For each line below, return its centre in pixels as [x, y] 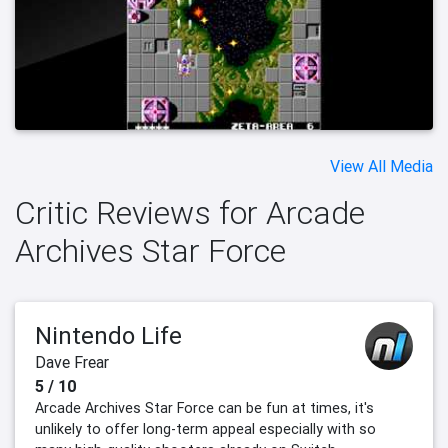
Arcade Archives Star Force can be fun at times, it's [204, 407]
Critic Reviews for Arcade [190, 212]
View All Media [381, 165]
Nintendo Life [108, 335]
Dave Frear [72, 361]
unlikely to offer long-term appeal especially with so [205, 428]
